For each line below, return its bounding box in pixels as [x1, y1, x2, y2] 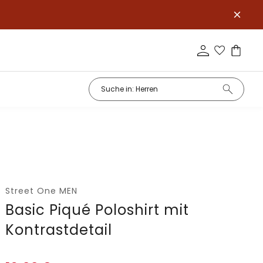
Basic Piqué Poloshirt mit [5, 200, 190, 220]
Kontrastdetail [5, 220, 113, 240]
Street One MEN [5, 185, 78, 197]
